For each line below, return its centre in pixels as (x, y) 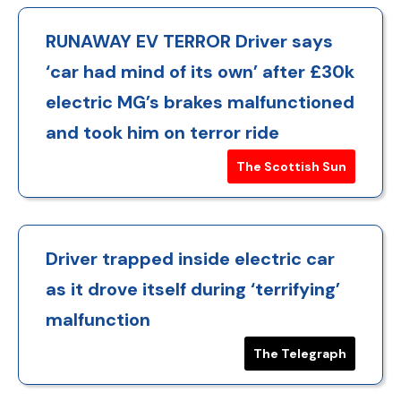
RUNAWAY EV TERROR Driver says (189, 41)
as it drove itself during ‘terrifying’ (193, 289)
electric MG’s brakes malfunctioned (200, 102)
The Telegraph (300, 353)
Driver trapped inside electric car (190, 258)
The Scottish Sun (291, 166)
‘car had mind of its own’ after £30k (200, 71)
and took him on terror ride (162, 132)
